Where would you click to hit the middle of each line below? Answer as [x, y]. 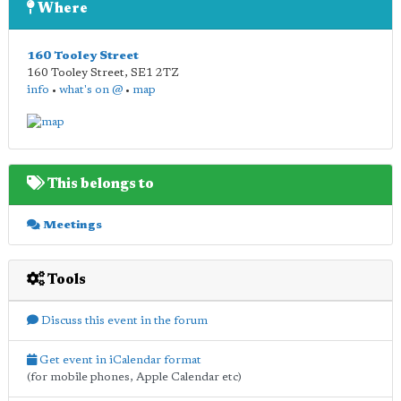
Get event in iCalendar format [119, 360]
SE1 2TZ [155, 73]
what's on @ [91, 90]
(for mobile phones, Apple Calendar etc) [134, 377]
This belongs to [99, 184]
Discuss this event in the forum [123, 320]
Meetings [71, 225]
